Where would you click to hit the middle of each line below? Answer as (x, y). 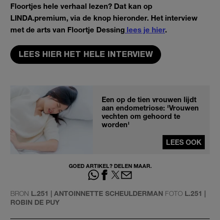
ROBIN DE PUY (35, 202)
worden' (116, 124)
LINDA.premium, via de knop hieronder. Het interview (104, 17)
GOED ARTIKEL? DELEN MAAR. (110, 165)
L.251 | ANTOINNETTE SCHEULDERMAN (97, 193)
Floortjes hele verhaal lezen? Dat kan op (81, 6)
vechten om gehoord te (141, 116)
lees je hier (145, 29)
